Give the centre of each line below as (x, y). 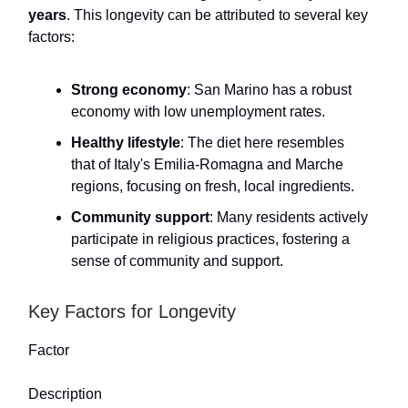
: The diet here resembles (262, 142)
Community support (140, 217)
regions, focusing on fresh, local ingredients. (213, 186)
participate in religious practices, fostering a (210, 239)
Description (65, 393)
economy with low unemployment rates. (198, 111)
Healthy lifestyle (126, 142)
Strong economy (129, 89)
